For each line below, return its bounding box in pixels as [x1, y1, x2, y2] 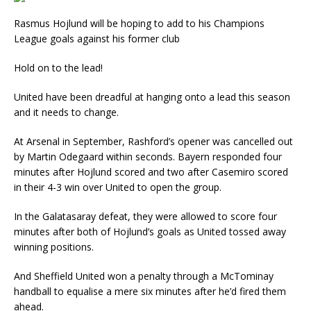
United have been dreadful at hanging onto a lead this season [14, 90, 290, 104]
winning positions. [14, 240, 94, 254]
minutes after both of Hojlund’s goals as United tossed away [14, 225, 286, 239]
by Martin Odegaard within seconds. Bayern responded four [14, 150, 282, 164]
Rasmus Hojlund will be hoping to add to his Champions [14, 17, 264, 31]
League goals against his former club [14, 32, 180, 46]
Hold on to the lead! [14, 61, 103, 75]
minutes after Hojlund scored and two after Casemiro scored [14, 165, 288, 179]
